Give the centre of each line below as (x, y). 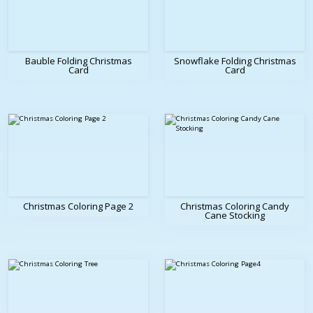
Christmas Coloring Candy (235, 206)
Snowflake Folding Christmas (235, 61)
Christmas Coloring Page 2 (78, 206)
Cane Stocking (235, 216)
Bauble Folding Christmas (78, 61)
